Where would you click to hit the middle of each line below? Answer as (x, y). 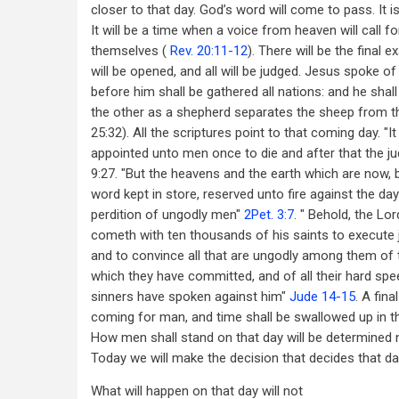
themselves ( (130, 51)
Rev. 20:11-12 (209, 51)
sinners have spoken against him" (190, 297)
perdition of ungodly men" (167, 215)
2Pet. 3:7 (269, 215)
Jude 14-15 (322, 297)
